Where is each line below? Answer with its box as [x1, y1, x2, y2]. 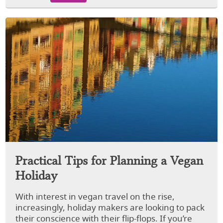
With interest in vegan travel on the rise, [15, 191, 175, 204]
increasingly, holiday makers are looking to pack [15, 202, 205, 215]
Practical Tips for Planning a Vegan [15, 150, 204, 169]
